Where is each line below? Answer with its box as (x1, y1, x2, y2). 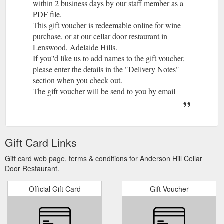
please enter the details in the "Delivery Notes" (33, 63, 179, 74)
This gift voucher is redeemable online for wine (33, 19, 181, 30)
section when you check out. (33, 74, 122, 85)
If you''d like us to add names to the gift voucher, (33, 52, 185, 63)
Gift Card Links (5, 134, 77, 150)
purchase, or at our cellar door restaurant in (33, 30, 167, 41)
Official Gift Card (28, 183, 81, 194)
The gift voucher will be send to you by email (33, 85, 175, 96)
